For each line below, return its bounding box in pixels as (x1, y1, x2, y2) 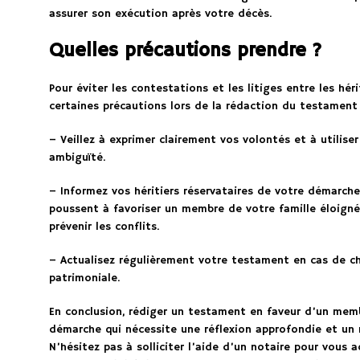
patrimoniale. (48, 271, 120, 286)
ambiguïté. (48, 150, 105, 166)
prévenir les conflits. (48, 219, 159, 235)
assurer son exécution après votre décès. (48, 6, 272, 22)
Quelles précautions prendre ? (48, 39, 322, 63)
